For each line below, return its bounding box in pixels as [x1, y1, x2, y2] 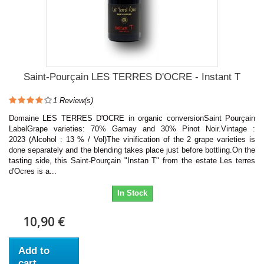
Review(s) [57, 95, 93, 105]
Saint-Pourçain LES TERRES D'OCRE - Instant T [24, 71, 240, 82]
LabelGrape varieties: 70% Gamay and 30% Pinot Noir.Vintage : [9, 124, 255, 133]
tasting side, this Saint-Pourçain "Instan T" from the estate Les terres [9, 156, 255, 165]
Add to [18, 245, 49, 256]
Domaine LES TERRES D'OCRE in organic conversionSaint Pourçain [9, 113, 255, 123]
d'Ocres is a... [9, 166, 57, 176]
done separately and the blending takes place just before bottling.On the [9, 145, 255, 154]
